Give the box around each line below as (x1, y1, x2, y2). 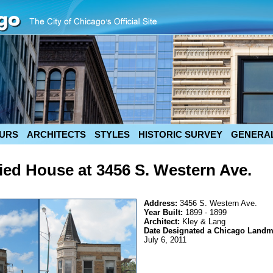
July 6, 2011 (144, 235, 186, 244)
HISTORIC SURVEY (138, 129, 222, 140)
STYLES (94, 129, 130, 140)
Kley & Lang (182, 217, 225, 226)
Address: (144, 199, 180, 208)
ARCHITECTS (27, 129, 86, 140)
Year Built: (144, 208, 185, 217)
